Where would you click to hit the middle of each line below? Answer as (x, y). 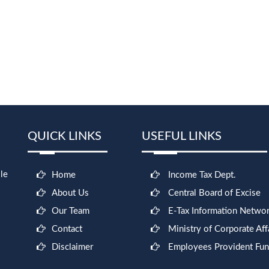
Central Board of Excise (214, 193)
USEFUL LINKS (182, 136)
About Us (70, 193)
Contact (67, 229)
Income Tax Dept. (202, 175)
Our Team (71, 211)
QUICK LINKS (65, 136)
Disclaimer (72, 247)
